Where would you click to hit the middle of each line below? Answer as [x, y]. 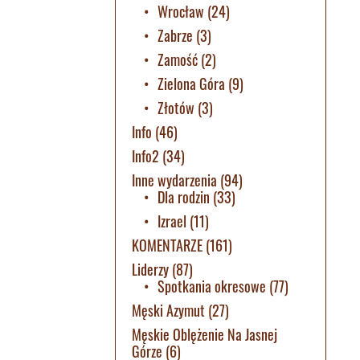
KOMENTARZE [167, 245]
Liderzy [150, 269]
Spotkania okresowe [211, 286]
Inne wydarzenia [174, 180]
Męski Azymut [168, 310]
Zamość [177, 59]
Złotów [176, 107]
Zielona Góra [191, 83]
